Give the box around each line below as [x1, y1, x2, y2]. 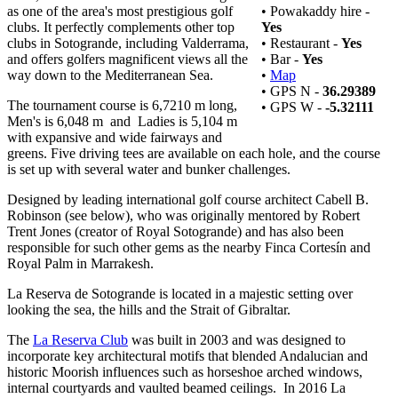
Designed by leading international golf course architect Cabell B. [7, 192, 369, 208]
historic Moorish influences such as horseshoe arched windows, [7, 364, 362, 380]
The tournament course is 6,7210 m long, [7, 98, 237, 114]
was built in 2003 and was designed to [128, 332, 346, 348]
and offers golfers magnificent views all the [7, 52, 248, 68]
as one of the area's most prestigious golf [7, 4, 233, 20]
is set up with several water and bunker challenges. [7, 162, 291, 178]
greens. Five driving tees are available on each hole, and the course [7, 146, 380, 162]
